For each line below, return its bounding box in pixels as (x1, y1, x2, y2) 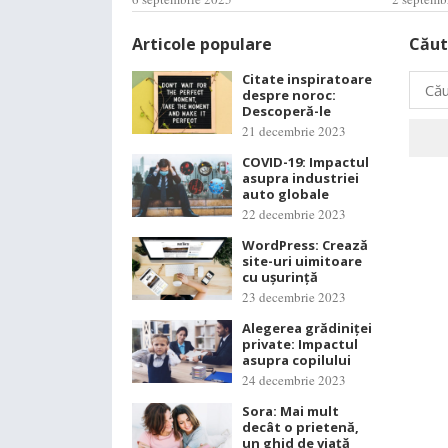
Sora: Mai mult (242, 402, 339, 420)
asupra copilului (242, 351, 351, 369)
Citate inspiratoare (242, 70, 372, 88)
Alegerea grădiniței (242, 319, 372, 337)
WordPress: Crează (242, 236, 368, 254)
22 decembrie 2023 (242, 205, 346, 223)
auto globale (242, 185, 329, 203)
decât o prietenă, (242, 418, 359, 436)
